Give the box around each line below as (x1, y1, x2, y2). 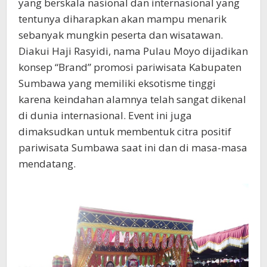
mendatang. (18, 157, 76, 171)
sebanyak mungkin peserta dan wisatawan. (18, 28, 223, 42)
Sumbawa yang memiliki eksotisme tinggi (18, 76, 216, 91)
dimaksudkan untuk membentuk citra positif (18, 125, 231, 139)
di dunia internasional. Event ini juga (18, 108, 192, 123)
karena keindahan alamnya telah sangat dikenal (18, 92, 246, 107)
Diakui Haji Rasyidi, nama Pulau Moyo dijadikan (18, 44, 248, 58)
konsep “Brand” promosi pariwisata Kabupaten (18, 60, 241, 74)
